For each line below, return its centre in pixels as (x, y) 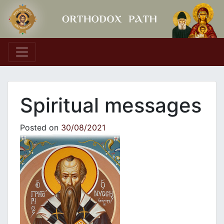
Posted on (40, 128)
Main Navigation (69, 60)
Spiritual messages (111, 105)
